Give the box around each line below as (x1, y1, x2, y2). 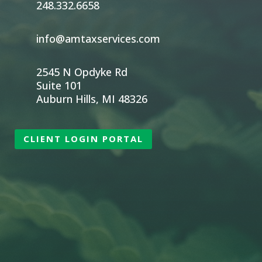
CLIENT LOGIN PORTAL (23, 133, 143, 144)
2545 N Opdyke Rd (36, 64, 127, 79)
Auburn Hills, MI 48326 (36, 91, 147, 106)
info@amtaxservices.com (36, 31, 160, 46)
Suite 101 (36, 78, 82, 92)
